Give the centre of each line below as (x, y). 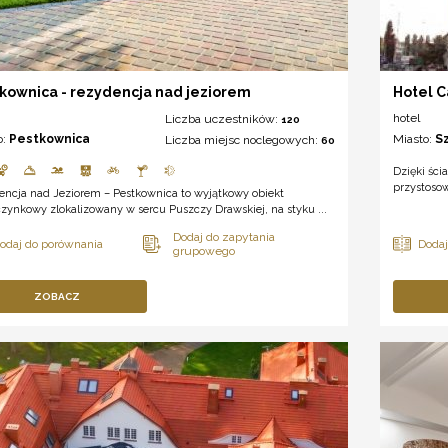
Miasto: (414, 139)
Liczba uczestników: (223, 119)
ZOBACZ (57, 297)
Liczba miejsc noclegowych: (243, 140)
